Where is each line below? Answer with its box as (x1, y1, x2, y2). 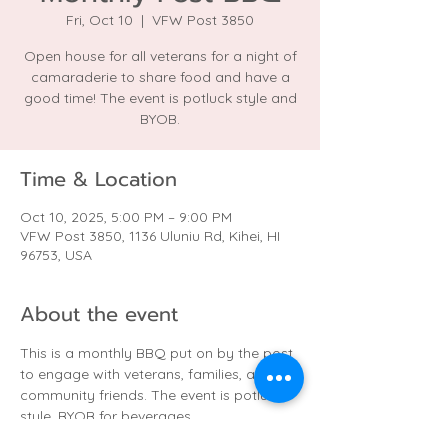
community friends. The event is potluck (20, 386, 287, 404)
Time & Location (20, 164, 177, 194)
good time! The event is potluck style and (23, 89, 297, 107)
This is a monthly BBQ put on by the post (20, 344, 297, 362)
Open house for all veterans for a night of (23, 47, 297, 65)
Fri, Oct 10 (66, 11, 133, 29)
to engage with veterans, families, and (20, 365, 276, 383)
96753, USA (20, 246, 92, 264)
